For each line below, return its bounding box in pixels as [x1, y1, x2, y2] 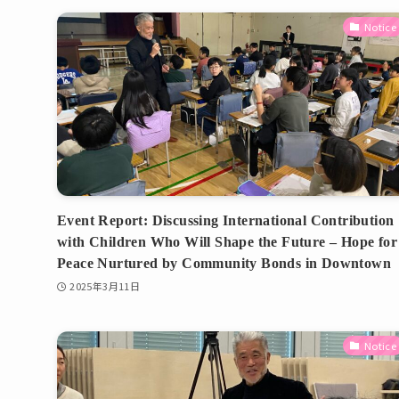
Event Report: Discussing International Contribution [57, 213, 395, 229]
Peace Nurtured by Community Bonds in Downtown [57, 256, 391, 272]
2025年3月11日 [69, 278, 141, 293]
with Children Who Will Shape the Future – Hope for [57, 234, 397, 250]
